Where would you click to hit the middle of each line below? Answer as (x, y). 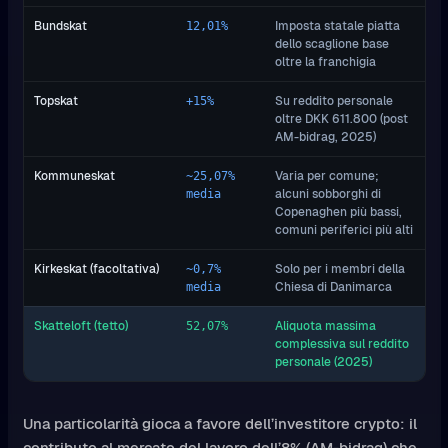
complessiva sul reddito (342, 344)
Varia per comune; (327, 176)
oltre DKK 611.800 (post (341, 119)
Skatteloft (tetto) (81, 326)
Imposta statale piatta (337, 26)
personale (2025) (323, 362)
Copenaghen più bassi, (338, 212)
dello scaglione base (332, 44)
